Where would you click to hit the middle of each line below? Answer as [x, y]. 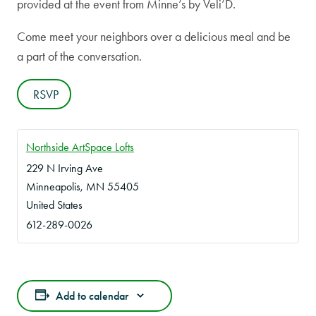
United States [54, 205]
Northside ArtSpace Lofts [80, 147]
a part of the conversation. [79, 57]
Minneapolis [53, 186]
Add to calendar [92, 296]
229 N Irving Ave [65, 168]
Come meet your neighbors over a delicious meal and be [154, 37]
